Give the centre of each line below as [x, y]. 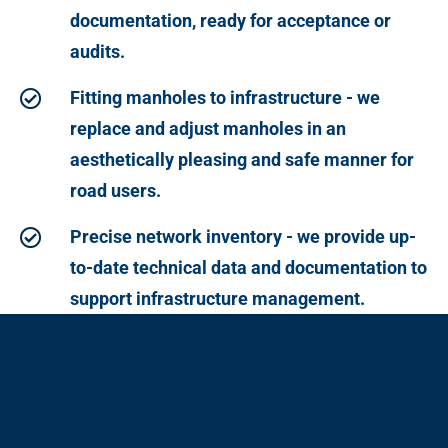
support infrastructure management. [217, 298]
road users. [115, 190]
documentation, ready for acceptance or [230, 20]
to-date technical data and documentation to [248, 267]
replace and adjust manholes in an [207, 128]
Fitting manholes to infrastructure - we [224, 97]
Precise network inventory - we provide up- [242, 236]
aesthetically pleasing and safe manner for [241, 159]
